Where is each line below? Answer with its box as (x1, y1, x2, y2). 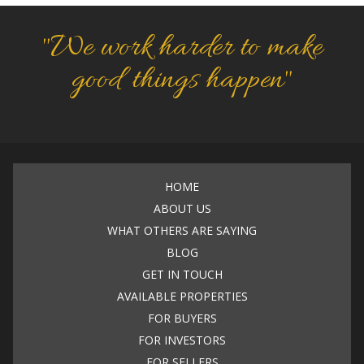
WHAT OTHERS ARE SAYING (107, 223, 257, 239)
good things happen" (71, 60, 292, 102)
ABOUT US (153, 201, 211, 217)
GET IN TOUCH (141, 266, 223, 283)
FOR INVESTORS (138, 332, 226, 349)
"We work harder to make (41, 28, 323, 69)
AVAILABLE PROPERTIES (116, 288, 248, 305)
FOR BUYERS (147, 310, 217, 327)
